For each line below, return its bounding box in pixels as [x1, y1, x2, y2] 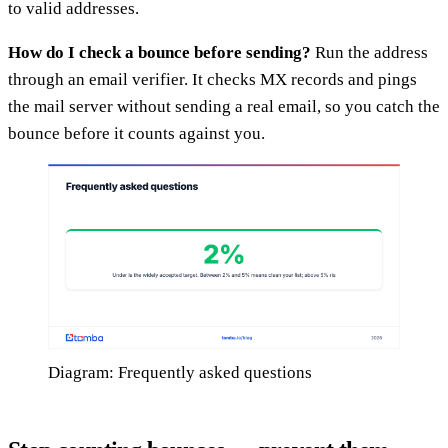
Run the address [311, 42, 428, 62]
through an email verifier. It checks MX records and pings [8, 69, 417, 89]
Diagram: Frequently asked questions [48, 362, 312, 382]
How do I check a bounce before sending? [8, 42, 311, 62]
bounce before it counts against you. [8, 123, 265, 143]
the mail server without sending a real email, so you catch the [8, 96, 440, 116]
